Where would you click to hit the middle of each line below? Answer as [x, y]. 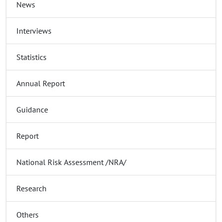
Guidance [32, 109]
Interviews [34, 30]
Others [28, 214]
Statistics [31, 57]
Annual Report [41, 83]
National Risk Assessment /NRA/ [71, 162]
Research [31, 188]
